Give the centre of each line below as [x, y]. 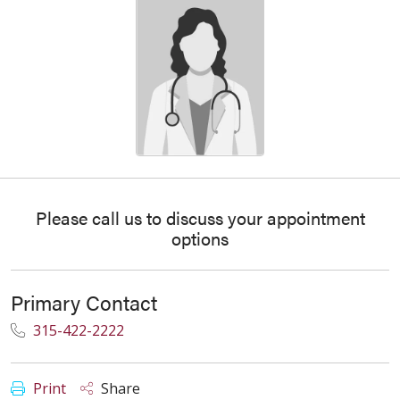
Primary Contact [84, 302]
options [200, 238]
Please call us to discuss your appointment [200, 217]
